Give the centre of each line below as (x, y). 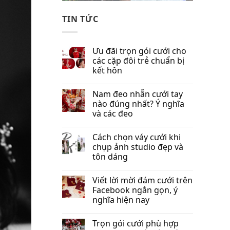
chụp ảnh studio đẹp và (138, 147)
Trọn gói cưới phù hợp (136, 223)
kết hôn (107, 70)
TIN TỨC (80, 19)
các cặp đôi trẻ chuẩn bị (138, 60)
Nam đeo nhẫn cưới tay (138, 94)
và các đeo (113, 113)
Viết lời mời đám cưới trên (142, 180)
